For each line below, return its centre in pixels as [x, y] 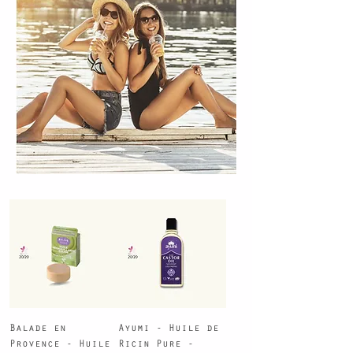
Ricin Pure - [156, 344]
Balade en [38, 328]
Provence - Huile [60, 344]
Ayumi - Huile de [168, 328]
